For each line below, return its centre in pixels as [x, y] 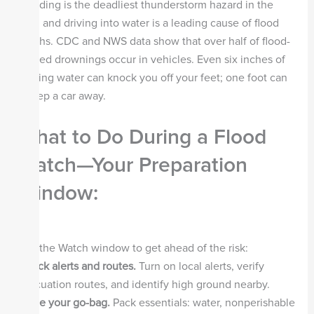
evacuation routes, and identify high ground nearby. [145, 284]
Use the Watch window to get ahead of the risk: [132, 248]
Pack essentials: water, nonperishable [202, 302]
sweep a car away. [63, 96]
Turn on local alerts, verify [200, 266]
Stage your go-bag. [63, 302]
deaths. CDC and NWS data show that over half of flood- [153, 42]
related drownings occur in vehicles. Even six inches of [151, 60]
